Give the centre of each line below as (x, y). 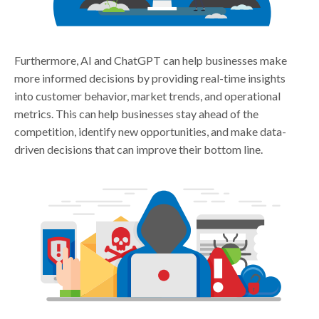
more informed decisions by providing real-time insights (150, 78)
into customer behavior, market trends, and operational (148, 95)
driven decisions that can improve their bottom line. (139, 149)
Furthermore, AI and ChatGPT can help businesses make (151, 60)
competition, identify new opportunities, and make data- (151, 131)
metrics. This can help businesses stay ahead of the (137, 113)
